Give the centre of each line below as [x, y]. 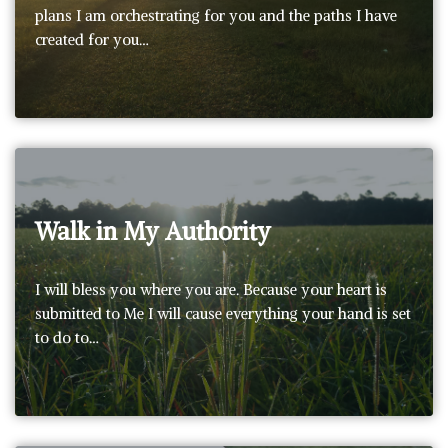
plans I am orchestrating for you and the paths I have [216, 15]
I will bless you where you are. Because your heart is [211, 289]
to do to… [69, 337]
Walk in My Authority [153, 230]
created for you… [94, 39]
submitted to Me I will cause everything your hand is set [223, 313]
